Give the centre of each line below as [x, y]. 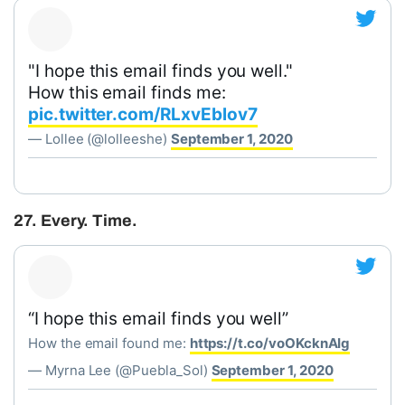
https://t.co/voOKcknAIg [270, 343]
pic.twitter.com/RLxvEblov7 [143, 114]
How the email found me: [109, 343]
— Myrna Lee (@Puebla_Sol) [120, 370]
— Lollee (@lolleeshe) [99, 139]
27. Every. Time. [76, 221]
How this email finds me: [127, 93]
